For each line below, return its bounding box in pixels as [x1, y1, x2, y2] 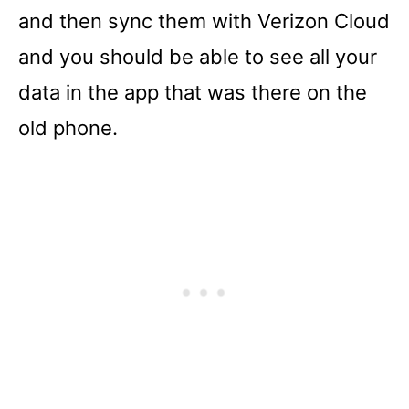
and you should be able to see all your [18, 45, 377, 68]
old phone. [18, 116, 118, 140]
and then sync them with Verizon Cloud [18, 9, 390, 33]
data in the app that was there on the [18, 80, 367, 104]
